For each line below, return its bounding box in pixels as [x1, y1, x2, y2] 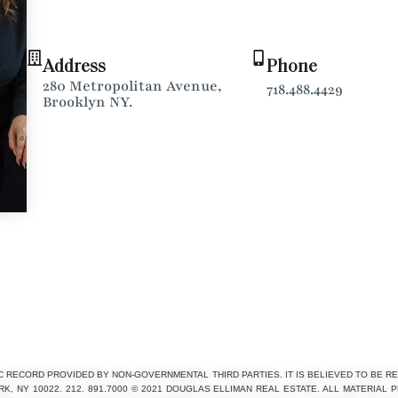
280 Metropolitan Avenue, [43, 76, 223, 96]
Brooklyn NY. [43, 92, 133, 112]
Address [43, 58, 107, 76]
